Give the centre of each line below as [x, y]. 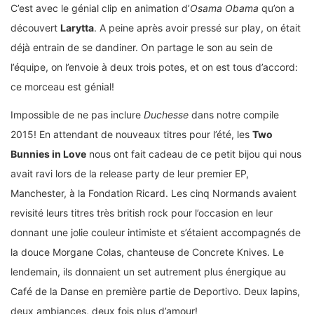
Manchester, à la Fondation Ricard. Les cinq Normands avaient [153, 193]
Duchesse [165, 114]
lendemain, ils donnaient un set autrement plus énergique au [148, 271]
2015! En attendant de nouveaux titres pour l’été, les [131, 134]
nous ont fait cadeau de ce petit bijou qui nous [194, 153]
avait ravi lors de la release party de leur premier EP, [130, 173]
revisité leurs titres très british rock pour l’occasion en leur [142, 212]
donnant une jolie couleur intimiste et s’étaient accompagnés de [156, 232]
